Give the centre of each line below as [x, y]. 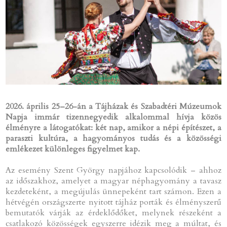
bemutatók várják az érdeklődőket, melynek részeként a [113, 213]
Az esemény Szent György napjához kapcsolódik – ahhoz [113, 170]
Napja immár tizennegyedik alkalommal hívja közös [113, 117]
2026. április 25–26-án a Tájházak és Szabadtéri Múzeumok [113, 106]
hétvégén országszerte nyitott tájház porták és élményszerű [113, 202]
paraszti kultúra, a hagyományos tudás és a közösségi [113, 138]
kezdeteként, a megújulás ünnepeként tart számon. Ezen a [113, 191]
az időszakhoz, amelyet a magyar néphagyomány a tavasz [113, 181]
